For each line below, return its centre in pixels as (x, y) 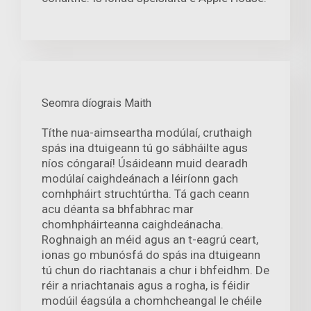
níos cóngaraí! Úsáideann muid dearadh (145, 163)
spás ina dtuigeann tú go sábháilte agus (145, 148)
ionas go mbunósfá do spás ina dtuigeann (151, 254)
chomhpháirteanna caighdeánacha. (133, 224)
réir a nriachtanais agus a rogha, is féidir (146, 285)
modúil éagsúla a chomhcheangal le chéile (152, 300)
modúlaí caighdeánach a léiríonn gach (140, 178)
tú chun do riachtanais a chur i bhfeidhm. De (155, 270)
